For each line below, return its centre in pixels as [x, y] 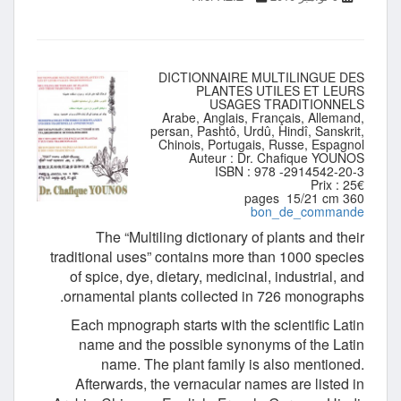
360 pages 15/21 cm [354, 198]
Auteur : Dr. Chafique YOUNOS [277, 158]
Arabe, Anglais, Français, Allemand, [263, 118]
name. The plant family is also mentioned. [233, 364]
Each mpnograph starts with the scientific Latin [218, 325]
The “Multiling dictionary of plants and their [230, 237]
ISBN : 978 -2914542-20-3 [290, 171]
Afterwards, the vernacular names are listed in [220, 384]
